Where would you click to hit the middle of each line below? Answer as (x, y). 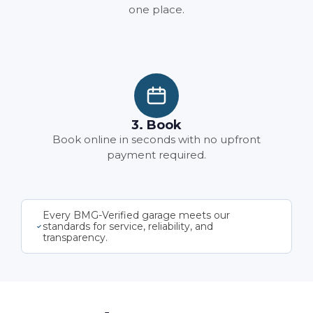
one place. (156, 9)
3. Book (156, 125)
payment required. (156, 155)
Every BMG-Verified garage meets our (136, 215)
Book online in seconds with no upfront (156, 139)
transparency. (75, 238)
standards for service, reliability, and (128, 226)
